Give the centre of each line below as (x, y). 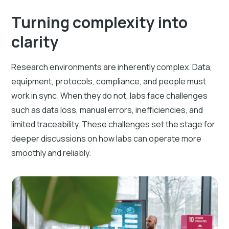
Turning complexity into (100, 22)
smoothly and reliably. (51, 153)
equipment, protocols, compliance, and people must (109, 82)
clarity (35, 42)
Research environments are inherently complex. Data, (112, 67)
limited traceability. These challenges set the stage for (113, 124)
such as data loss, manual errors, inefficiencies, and (107, 110)
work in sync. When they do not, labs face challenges (110, 96)
